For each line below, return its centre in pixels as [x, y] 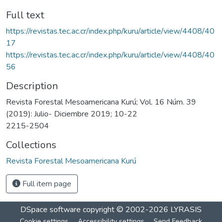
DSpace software [51, 209]
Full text [25, 15]
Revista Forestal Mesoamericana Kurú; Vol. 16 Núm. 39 [101, 102]
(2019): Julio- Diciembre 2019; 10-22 [72, 114]
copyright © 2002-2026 [126, 209]
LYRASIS [186, 209]
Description [32, 86]
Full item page [46, 184]
